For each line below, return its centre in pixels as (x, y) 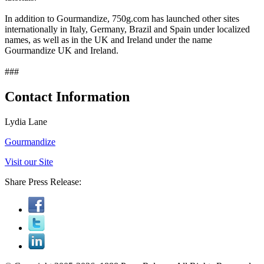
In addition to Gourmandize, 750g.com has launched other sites (122, 18)
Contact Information (67, 96)
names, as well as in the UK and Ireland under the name (108, 39)
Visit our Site (29, 161)
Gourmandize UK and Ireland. (62, 50)
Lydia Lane (26, 121)
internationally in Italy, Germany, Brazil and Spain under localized (127, 29)
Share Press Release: (43, 181)
